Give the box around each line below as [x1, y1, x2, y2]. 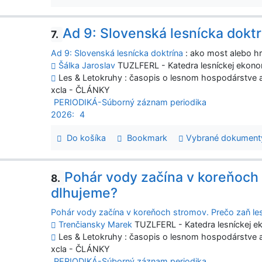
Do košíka [62, 132, 106, 143]
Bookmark [122, 132, 168, 143]
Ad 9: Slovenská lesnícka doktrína [51, 47, 184, 58]
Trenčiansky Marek [58, 219, 133, 230]
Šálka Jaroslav [58, 60, 116, 70]
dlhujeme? [51, 185, 118, 202]
